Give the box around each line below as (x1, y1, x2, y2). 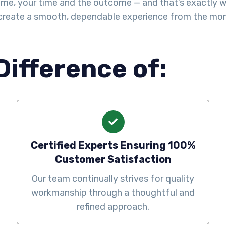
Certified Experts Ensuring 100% (30, 139, 196, 152)
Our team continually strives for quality (32, 173, 194, 185)
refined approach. (77, 201, 149, 213)
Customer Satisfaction (54, 153, 172, 166)
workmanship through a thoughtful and (31, 187, 195, 199)
